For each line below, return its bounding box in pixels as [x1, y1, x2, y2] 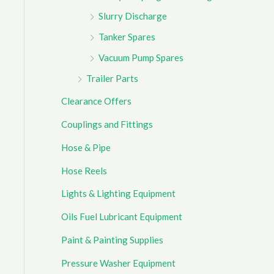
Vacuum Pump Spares [98, 51, 183, 63]
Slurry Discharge [98, 10, 167, 22]
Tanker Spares [98, 31, 155, 43]
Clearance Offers [61, 95, 131, 107]
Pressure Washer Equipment [61, 257, 176, 268]
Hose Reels [61, 165, 107, 176]
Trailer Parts [86, 72, 138, 84]
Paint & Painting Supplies [61, 234, 163, 245]
